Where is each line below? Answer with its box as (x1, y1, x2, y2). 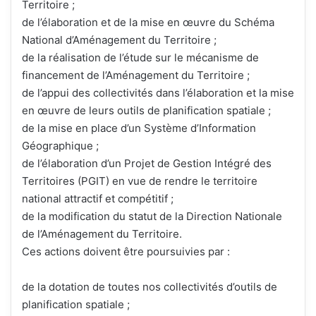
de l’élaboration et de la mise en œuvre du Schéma (22, 16, 274, 30)
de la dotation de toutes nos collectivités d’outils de (22, 280, 277, 294)
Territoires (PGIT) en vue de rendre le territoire (22, 174, 257, 188)
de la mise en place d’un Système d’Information (22, 121, 256, 135)
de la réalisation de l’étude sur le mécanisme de (22, 51, 259, 65)
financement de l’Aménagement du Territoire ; (22, 68, 250, 83)
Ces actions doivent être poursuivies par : (22, 245, 230, 259)
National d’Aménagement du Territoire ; (22, 33, 217, 47)
